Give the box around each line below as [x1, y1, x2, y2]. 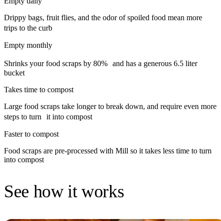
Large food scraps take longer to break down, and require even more [4, 102, 217, 110]
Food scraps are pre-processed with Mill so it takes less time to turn [4, 146, 212, 155]
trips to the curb [4, 23, 57, 32]
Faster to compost [4, 129, 59, 138]
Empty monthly [4, 40, 52, 49]
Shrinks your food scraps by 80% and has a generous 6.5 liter [4, 59, 197, 68]
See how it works [4, 181, 124, 201]
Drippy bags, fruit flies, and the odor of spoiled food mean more [4, 13, 202, 22]
